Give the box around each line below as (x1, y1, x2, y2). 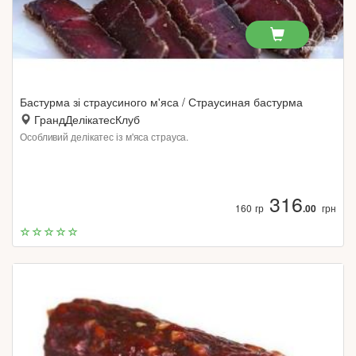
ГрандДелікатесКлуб (34, 111, 140, 127)
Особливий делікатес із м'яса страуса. (20, 130, 189, 143)
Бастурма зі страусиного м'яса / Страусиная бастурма (20, 94, 303, 110)
